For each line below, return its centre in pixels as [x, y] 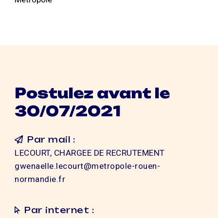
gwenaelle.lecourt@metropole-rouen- [87, 166]
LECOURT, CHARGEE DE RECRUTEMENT [90, 153]
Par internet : [59, 210]
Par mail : [51, 139]
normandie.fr [40, 179]
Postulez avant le [92, 93]
